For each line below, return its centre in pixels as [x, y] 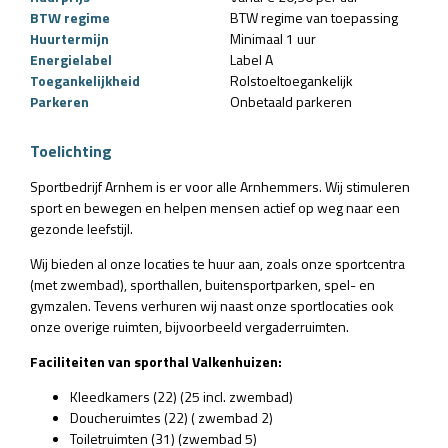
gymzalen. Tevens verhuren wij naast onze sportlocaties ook [212, 305]
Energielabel [71, 59]
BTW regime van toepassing [314, 17]
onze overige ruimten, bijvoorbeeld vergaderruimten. [189, 326]
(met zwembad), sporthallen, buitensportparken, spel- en [202, 284]
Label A [251, 59]
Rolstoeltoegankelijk [291, 80]
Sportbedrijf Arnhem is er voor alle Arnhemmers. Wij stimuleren [220, 186]
